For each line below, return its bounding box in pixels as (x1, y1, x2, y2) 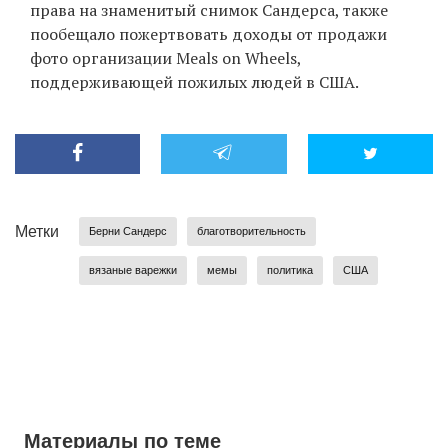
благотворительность (197, 225, 306, 238)
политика (267, 264, 313, 277)
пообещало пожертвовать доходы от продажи (30, 23, 387, 46)
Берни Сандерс (89, 225, 167, 238)
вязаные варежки (89, 264, 177, 277)
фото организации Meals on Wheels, (30, 47, 301, 70)
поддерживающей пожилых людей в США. (30, 71, 359, 94)
